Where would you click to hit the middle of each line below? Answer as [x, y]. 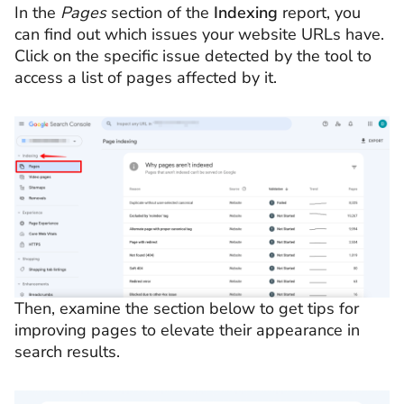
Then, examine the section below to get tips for [187, 308]
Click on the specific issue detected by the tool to [193, 55]
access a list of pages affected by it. [146, 77]
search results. [67, 351]
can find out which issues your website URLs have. [199, 34]
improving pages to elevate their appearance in [187, 330]
